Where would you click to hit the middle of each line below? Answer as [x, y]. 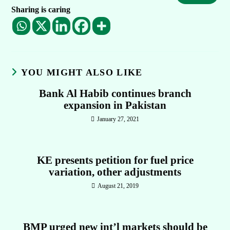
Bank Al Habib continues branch [115, 93]
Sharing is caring [41, 9]
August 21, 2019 [118, 186]
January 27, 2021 [118, 119]
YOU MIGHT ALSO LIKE [82, 72]
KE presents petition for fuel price [115, 160]
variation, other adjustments [115, 172]
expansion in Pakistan [115, 105]
